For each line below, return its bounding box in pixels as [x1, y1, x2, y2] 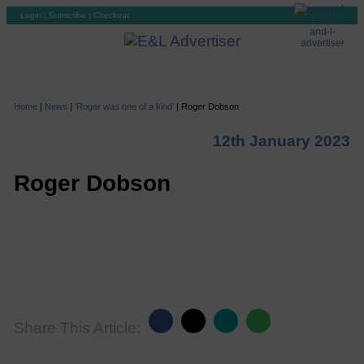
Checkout [93, 11, 129, 19]
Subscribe [49, 11, 86, 19]
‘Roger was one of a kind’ [74, 102, 174, 111]
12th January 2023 [213, 132, 351, 149]
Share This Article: [13, 318, 141, 336]
